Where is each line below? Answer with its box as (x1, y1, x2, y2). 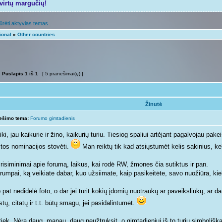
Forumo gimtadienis (30, 115, 75, 121)
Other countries (17, 32, 55, 37)
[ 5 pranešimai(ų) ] (41, 71, 85, 76)
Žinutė (145, 101, 162, 107)
